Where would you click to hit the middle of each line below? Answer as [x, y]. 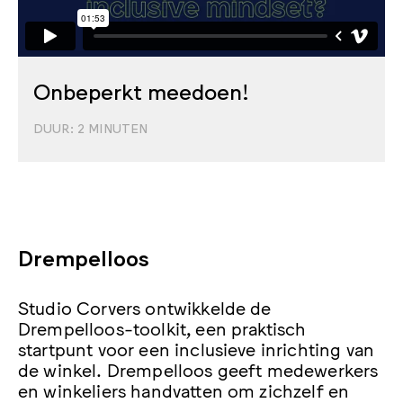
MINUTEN [116, 128]
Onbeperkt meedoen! [141, 91]
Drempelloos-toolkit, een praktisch [162, 328]
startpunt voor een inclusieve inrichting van [197, 349]
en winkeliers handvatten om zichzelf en [184, 390]
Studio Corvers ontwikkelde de [145, 307]
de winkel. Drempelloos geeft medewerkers [198, 369]
